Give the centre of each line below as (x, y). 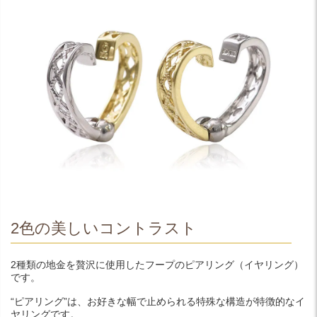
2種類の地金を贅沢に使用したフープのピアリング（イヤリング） (157, 264)
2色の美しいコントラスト (104, 228)
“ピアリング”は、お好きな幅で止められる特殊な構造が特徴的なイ (158, 301)
